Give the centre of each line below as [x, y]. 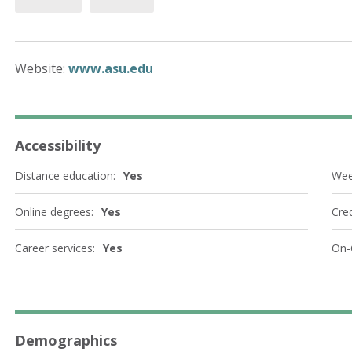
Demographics [66, 340]
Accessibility [58, 145]
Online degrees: [54, 212]
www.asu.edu [111, 68]
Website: [42, 68]
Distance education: [65, 176]
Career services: [55, 248]
